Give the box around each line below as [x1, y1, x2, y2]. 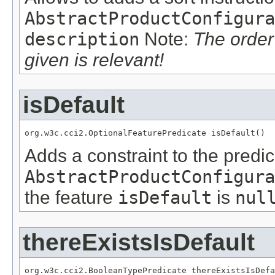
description [25, 28, 139, 50]
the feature [25, 187, 118, 207]
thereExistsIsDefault [23, 228, 255, 255]
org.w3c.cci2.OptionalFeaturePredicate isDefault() [25, 128, 265, 137]
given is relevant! [25, 49, 164, 70]
